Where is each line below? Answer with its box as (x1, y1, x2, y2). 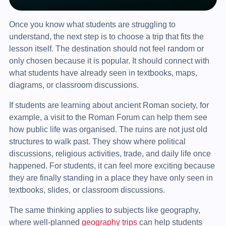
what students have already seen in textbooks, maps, (9, 68, 197, 77)
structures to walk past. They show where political (9, 137, 186, 146)
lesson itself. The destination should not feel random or (9, 44, 204, 53)
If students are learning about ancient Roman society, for (9, 100, 209, 109)
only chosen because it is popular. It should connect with (9, 56, 209, 65)
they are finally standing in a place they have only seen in (9, 173, 213, 182)
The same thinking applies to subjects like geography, (9, 205, 200, 214)
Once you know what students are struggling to (9, 20, 176, 29)
